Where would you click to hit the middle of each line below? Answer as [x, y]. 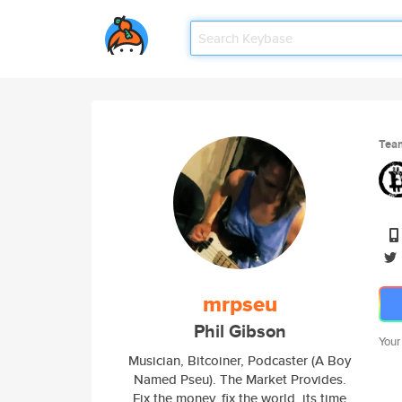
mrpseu [240, 304]
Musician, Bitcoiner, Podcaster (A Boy [240, 360]
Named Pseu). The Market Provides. [240, 379]
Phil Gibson [240, 332]
